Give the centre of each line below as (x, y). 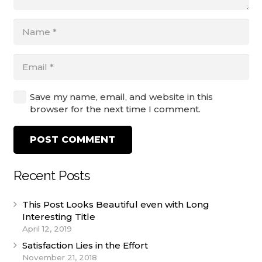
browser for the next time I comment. (115, 109)
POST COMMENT (73, 140)
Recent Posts (51, 176)
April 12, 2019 (47, 228)
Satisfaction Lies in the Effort (85, 246)
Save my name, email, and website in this (121, 96)
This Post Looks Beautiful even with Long (116, 204)
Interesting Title (58, 216)
